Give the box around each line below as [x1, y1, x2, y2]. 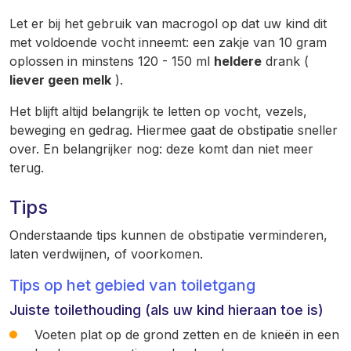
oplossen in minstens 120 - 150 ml [9, 53, 214, 69]
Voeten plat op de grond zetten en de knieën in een [34, 327, 339, 342]
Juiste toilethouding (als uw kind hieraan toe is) [9, 302, 324, 318]
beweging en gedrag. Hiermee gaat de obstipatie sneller [9, 122, 338, 138]
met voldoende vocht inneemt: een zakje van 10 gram [9, 34, 327, 50]
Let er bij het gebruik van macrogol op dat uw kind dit [9, 16, 327, 31]
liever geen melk [9, 72, 111, 88]
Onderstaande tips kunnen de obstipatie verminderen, [9, 227, 327, 243]
